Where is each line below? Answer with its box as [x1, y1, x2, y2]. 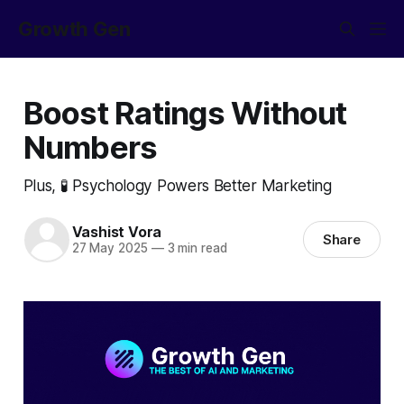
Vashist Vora [71, 223, 162, 242]
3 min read [163, 241, 227, 256]
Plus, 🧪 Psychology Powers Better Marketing [23, 175, 332, 195]
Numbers [23, 127, 158, 166]
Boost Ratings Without [23, 93, 347, 132]
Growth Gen [18, 17, 131, 41]
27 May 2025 [71, 241, 148, 256]
